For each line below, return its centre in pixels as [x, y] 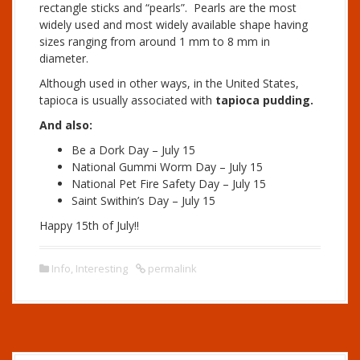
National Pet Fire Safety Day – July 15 [169, 184]
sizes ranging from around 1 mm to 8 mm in [155, 41]
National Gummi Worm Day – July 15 [167, 167]
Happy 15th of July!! [89, 225]
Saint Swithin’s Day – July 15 [143, 200]
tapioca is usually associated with [127, 100]
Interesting [102, 268]
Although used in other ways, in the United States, [169, 83]
